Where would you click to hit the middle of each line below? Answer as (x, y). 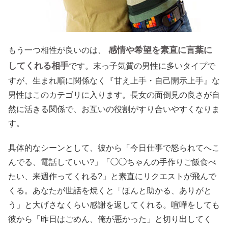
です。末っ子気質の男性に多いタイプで (142, 66)
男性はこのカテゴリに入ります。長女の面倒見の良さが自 (114, 95)
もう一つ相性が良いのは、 (57, 50)
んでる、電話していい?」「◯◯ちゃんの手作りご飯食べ (112, 162)
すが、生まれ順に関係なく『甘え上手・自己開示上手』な (114, 80)
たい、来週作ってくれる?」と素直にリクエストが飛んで (112, 176)
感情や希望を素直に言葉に (161, 50)
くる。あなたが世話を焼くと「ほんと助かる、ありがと (110, 190)
